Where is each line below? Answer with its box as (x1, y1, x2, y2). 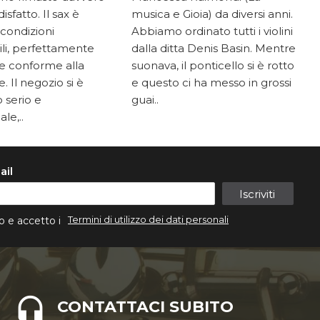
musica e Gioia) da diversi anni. (131, 7, 293, 21)
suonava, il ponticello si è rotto (131, 59, 294, 72)
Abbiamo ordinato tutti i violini (131, 24, 293, 38)
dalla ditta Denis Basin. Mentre (131, 41, 296, 55)
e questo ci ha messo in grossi (131, 76, 291, 89)
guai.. (131, 93, 159, 106)
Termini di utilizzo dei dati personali (68, 214, 229, 226)
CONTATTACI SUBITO (57, 297, 234, 316)
